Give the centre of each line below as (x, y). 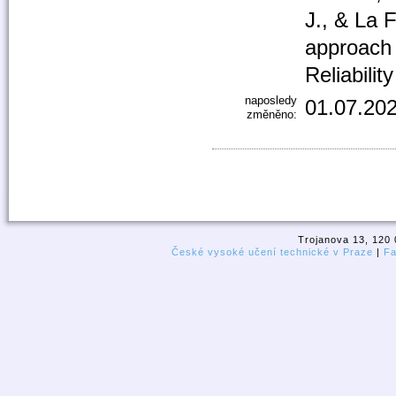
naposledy (271, 100)
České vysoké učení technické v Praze (272, 252)
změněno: (272, 114)
